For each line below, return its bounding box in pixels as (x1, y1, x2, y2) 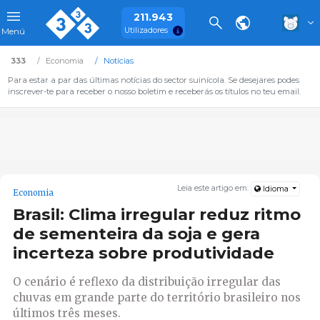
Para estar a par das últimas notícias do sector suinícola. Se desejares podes (7, 75, 299, 85)
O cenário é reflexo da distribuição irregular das (13, 274, 281, 289)
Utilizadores (124, 25, 168, 35)
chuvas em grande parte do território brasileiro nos (13, 290, 301, 304)
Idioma (260, 184, 291, 194)
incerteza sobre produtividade (13, 243, 274, 264)
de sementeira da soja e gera (13, 224, 260, 244)
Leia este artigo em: (177, 184, 251, 194)
